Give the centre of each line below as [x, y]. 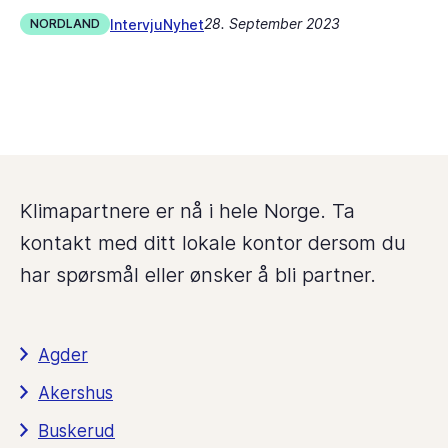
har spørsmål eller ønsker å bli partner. [198, 275]
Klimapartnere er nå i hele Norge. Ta [187, 211]
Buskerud [76, 431]
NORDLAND [65, 23]
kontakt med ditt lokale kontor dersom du [213, 243]
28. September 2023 [272, 23]
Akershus [75, 393]
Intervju [136, 24]
